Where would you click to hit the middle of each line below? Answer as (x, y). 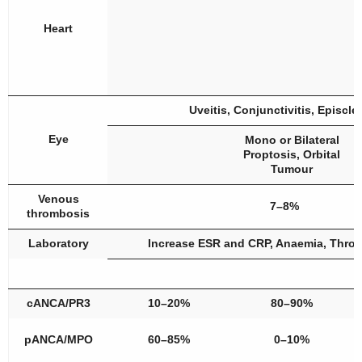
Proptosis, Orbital (292, 154)
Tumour (292, 169)
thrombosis (58, 213)
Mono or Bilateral (292, 140)
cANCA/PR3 (58, 303)
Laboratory (58, 243)
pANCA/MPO (58, 339)
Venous (58, 199)
